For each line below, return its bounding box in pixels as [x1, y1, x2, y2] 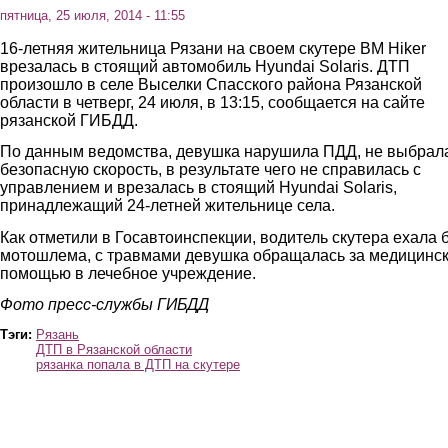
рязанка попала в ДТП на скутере [36, 357, 240, 373]
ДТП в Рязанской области [36, 342, 192, 358]
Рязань [36, 327, 79, 343]
